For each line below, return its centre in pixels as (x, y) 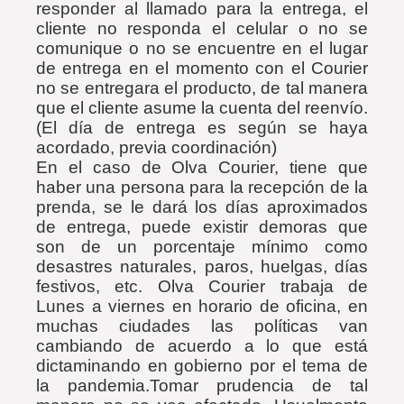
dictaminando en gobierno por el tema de (202, 366)
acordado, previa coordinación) (156, 147)
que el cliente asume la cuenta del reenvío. (202, 108)
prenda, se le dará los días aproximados (202, 207)
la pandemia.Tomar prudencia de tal (202, 386)
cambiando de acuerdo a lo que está (202, 346)
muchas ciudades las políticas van (202, 326)
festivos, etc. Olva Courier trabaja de (202, 286)
